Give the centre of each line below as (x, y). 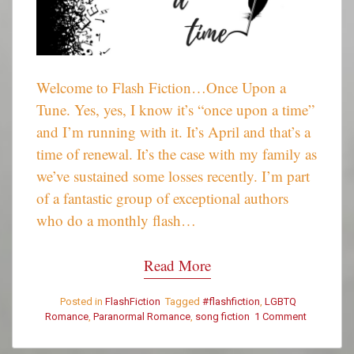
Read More (177, 265)
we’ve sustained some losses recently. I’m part (173, 176)
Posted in (83, 302)
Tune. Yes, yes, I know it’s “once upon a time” (175, 110)
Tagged (184, 302)
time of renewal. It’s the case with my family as (177, 154)
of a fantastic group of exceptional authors (162, 198)
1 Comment (281, 317)
